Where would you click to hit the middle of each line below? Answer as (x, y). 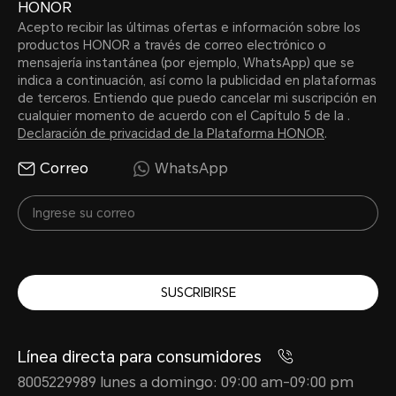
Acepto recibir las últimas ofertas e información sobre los (189, 27)
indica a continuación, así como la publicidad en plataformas (197, 80)
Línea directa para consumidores (142, 357)
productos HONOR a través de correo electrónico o (172, 45)
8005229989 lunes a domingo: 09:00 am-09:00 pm (186, 382)
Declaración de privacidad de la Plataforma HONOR (171, 133)
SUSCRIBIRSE (198, 293)
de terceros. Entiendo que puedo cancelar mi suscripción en (197, 98)
